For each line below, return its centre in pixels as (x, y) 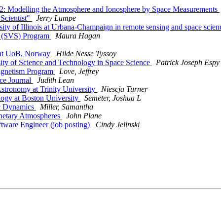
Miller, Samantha (67, 107)
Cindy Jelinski (118, 125)
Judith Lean (55, 80)
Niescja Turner (124, 89)
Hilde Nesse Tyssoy (86, 54)
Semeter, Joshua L (113, 98)
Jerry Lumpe (56, 18)
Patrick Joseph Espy (188, 63)
